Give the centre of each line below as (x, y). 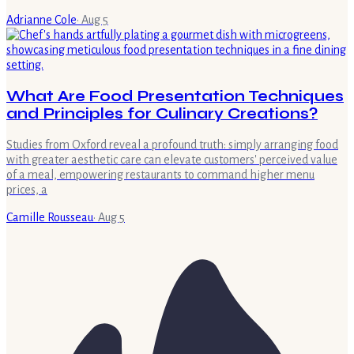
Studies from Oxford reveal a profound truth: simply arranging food (172, 144)
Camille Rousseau (50, 217)
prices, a (27, 189)
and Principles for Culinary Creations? (162, 114)
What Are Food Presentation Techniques (175, 97)
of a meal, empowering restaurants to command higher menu (160, 174)
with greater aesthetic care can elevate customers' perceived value (172, 159)
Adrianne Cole (41, 20)
